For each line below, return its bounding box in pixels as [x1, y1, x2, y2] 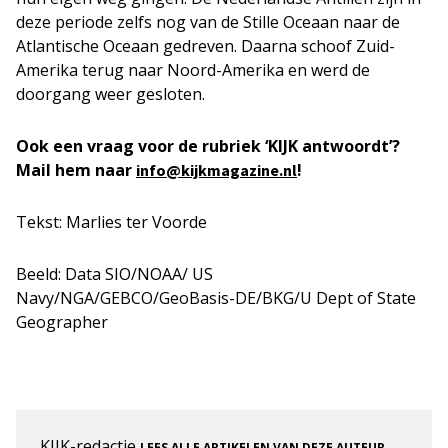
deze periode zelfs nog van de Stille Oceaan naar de [16, 11, 400, 33]
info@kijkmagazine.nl [136, 160, 297, 180]
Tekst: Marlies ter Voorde [16, 211, 207, 233]
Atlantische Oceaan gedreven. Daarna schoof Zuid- [16, 35, 395, 57]
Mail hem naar [16, 159, 136, 181]
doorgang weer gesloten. [16, 83, 205, 105]
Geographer [16, 311, 108, 333]
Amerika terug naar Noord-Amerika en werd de [16, 59, 370, 81]
